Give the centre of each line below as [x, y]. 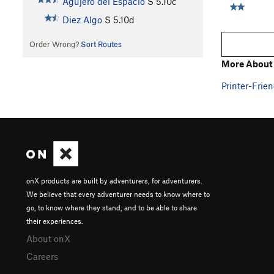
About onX [48, 239]
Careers [42, 257]
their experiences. [55, 221]
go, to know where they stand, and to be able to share [112, 208]
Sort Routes [101, 44]
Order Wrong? [55, 44]
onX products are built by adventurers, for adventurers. [114, 181]
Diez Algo [82, 20]
